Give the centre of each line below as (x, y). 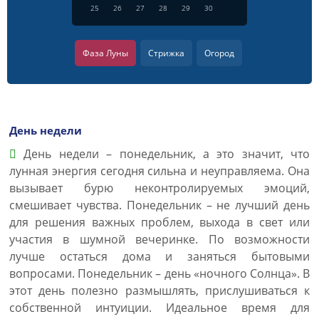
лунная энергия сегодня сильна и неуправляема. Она (159, 171)
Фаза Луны (105, 53)
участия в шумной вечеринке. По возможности (159, 239)
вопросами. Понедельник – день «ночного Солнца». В (159, 273)
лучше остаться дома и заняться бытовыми (159, 256)
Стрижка (166, 53)
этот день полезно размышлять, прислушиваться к (159, 291)
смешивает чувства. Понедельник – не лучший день (159, 205)
